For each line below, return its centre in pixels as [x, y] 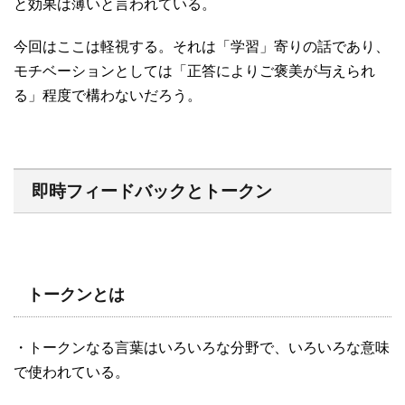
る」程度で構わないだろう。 [108, 96]
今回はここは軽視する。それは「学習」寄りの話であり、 [202, 47]
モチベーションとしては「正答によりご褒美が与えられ [194, 71]
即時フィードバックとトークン [152, 192]
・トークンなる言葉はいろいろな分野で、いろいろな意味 [202, 348]
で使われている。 [71, 372]
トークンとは [76, 295]
